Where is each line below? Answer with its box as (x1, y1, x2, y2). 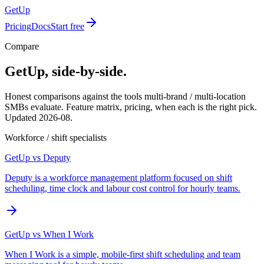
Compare (5, 41, 39, 51)
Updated (5, 112, 39, 123)
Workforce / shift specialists (5, 132, 107, 143)
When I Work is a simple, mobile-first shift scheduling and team (5, 249, 240, 259)
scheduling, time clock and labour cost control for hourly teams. (5, 183, 240, 193)
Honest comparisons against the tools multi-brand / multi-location (5, 91, 246, 101)
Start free (51, 21, 84, 31)
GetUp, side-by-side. (5, 63, 127, 79)
